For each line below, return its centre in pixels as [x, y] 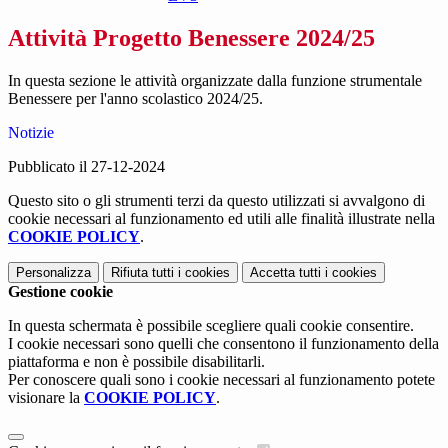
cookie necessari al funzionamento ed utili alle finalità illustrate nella [221, 219]
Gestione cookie [60, 292]
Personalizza [53, 273]
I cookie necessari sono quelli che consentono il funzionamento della [223, 344]
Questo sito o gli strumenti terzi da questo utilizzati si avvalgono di [216, 201]
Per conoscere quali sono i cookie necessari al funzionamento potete [221, 380]
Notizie [31, 133]
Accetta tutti [285, 273]
